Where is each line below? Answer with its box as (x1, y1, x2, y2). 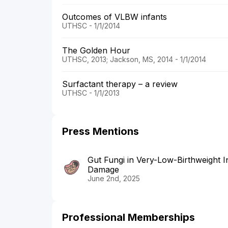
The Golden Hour (62, 45, 133, 56)
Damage (88, 164, 119, 175)
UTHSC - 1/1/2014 (62, 21, 120, 31)
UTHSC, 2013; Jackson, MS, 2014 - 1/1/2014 (62, 55, 206, 64)
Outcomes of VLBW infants (62, 12, 169, 22)
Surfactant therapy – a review (62, 79, 180, 90)
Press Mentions (62, 125, 139, 138)
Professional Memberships (62, 211, 195, 224)
